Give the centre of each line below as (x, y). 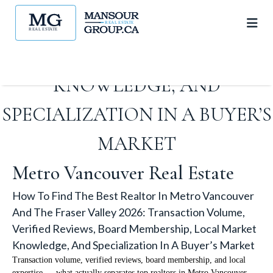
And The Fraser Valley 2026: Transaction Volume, (129, 212)
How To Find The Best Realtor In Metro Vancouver (133, 196)
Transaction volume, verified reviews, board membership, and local (129, 260)
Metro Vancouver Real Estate (123, 173)
